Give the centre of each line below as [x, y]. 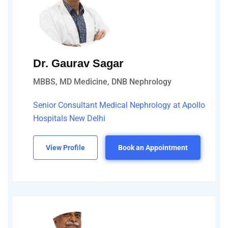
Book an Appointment [153, 147]
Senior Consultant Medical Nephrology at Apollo [119, 105]
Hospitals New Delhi [69, 118]
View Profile [65, 147]
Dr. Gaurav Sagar [78, 63]
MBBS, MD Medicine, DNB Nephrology [102, 81]
